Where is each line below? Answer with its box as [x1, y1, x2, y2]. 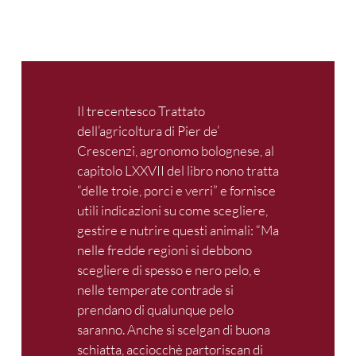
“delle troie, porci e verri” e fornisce [77, 182, 276, 199]
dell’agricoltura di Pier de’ [77, 122, 219, 140]
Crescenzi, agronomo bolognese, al [77, 142, 274, 160]
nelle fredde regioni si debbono [77, 242, 252, 259]
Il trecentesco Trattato [77, 103, 205, 120]
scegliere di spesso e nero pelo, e [77, 261, 261, 279]
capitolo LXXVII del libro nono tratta [77, 162, 279, 180]
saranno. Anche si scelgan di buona [77, 321, 270, 339]
